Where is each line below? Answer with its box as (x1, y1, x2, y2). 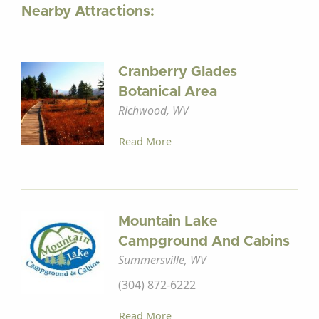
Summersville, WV (117, 251, 206, 268)
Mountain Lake (117, 214, 218, 229)
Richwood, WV (117, 103, 189, 118)
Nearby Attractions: (21, 4, 155, 19)
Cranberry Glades (117, 65, 237, 79)
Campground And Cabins (117, 234, 290, 249)
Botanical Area (117, 85, 217, 99)
